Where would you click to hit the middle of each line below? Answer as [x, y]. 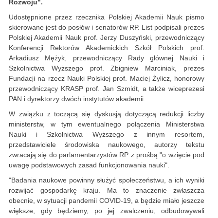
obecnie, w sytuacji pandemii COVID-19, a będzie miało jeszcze [107, 201]
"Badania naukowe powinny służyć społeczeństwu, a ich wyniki [107, 180]
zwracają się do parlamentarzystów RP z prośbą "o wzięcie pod [107, 155]
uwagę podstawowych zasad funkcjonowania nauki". [89, 165]
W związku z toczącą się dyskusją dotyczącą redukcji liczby [107, 114]
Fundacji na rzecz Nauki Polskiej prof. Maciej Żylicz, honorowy [107, 79]
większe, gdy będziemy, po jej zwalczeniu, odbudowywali [107, 211]
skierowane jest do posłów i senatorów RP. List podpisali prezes [107, 27]
